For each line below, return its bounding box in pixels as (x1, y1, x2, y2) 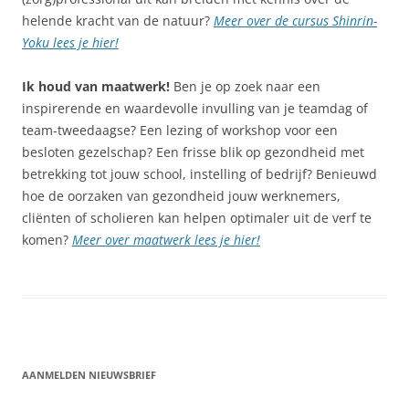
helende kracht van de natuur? (22, 11, 214, 29)
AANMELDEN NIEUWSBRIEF (22, 367, 156, 382)
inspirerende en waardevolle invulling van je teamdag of (22, 99, 368, 117)
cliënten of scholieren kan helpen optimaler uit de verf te (22, 208, 372, 226)
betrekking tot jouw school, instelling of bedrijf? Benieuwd (22, 164, 377, 183)
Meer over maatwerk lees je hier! (72, 230, 260, 248)
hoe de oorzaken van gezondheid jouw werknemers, (22, 186, 341, 204)
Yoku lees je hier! (22, 33, 119, 51)
